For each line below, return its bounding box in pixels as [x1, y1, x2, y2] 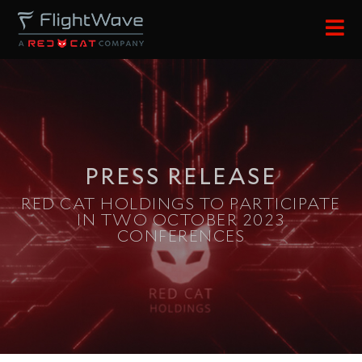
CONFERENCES [116, 229, 246, 245]
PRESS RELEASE [85, 166, 277, 189]
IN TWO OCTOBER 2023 [77, 213, 285, 229]
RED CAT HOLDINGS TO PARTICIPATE [21, 196, 341, 213]
